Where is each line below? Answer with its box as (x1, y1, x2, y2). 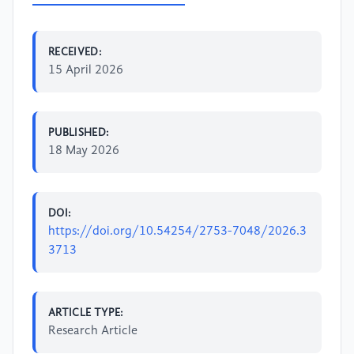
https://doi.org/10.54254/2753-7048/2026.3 (48, 224, 307, 238)
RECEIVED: (48, 46, 103, 58)
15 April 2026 (48, 63, 123, 77)
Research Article (48, 324, 137, 337)
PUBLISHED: (48, 126, 110, 138)
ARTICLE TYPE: (48, 307, 124, 318)
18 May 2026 (48, 144, 119, 157)
